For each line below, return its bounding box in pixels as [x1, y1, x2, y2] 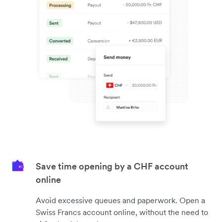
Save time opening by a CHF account [36, 160, 188, 172]
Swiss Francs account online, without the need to [36, 207, 208, 217]
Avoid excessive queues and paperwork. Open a [36, 195, 205, 205]
